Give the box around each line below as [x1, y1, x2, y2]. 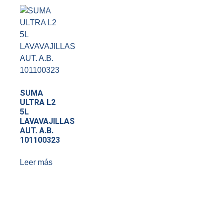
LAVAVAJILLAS [20, 116, 75, 126]
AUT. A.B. [20, 126, 54, 136]
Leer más [20, 158, 53, 167]
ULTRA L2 [20, 98, 55, 108]
